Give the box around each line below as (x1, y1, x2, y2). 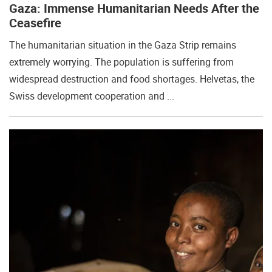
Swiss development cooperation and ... (9, 89, 174, 103)
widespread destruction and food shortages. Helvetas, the (9, 72, 254, 86)
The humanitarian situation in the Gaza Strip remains (9, 38, 236, 52)
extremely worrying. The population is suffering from (9, 55, 234, 69)
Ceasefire (9, 15, 61, 31)
